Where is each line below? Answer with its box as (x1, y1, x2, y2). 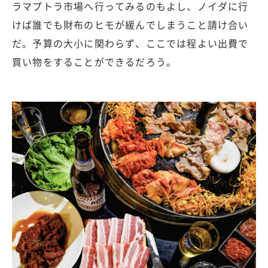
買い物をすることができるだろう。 (12, 54, 177, 69)
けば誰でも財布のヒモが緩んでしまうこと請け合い (12, 17, 249, 32)
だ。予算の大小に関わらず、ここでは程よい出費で (12, 36, 249, 51)
